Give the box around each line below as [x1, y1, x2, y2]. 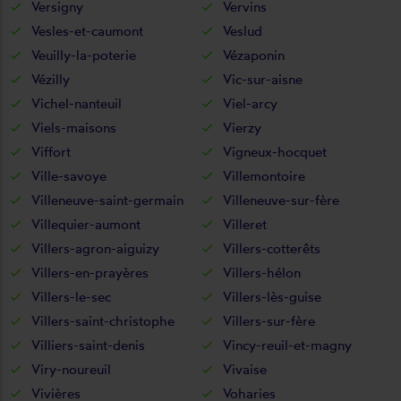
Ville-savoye [31, 166, 107, 184]
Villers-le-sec [31, 287, 111, 305]
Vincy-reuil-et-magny [223, 336, 352, 354]
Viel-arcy [223, 94, 277, 112]
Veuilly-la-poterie [31, 46, 136, 64]
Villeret [223, 215, 267, 233]
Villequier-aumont [31, 215, 141, 233]
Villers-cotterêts [223, 239, 320, 257]
